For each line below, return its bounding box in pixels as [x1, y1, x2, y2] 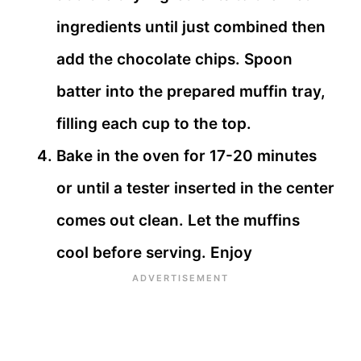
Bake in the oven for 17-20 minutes [56, 146, 317, 165]
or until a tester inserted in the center [56, 178, 334, 197]
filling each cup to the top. [56, 114, 251, 133]
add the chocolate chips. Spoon [56, 49, 293, 68]
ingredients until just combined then [56, 17, 326, 36]
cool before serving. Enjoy [56, 243, 252, 262]
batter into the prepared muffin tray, [56, 81, 326, 101]
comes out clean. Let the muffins [56, 210, 300, 230]
